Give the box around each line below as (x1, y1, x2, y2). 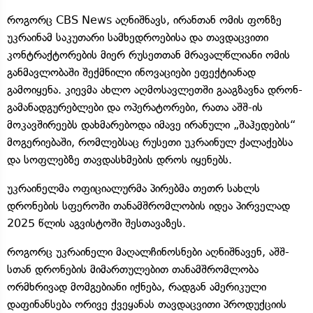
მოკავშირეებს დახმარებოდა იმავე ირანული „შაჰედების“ (7, 117, 296, 131)
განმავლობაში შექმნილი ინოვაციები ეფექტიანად (7, 65, 256, 79)
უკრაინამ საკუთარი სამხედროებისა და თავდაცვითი (7, 30, 268, 44)
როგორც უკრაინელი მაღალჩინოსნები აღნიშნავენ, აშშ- (7, 245, 289, 259)
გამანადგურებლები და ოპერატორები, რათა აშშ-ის (7, 100, 263, 114)
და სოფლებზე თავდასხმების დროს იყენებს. (7, 152, 232, 166)
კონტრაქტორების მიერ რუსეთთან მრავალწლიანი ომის (7, 48, 290, 61)
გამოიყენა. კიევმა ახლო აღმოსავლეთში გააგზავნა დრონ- (7, 82, 303, 96)
